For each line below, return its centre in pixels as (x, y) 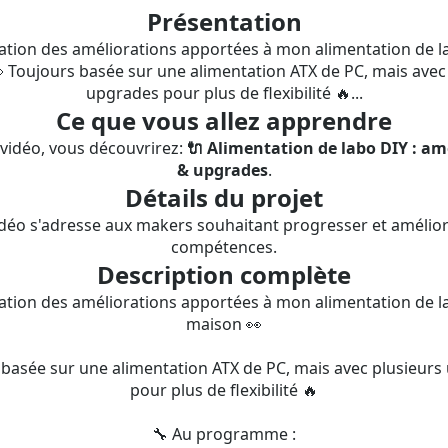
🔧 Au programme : (224, 434)
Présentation (224, 21)
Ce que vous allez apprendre (224, 120)
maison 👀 (224, 324)
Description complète (224, 274)
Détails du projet (224, 197)
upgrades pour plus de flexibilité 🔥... (224, 93)
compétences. (224, 247)
